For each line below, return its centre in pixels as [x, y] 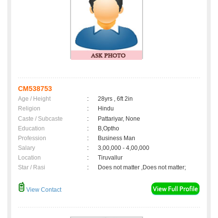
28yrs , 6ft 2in [115, 99]
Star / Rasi [32, 168]
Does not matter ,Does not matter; [142, 168]
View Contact [43, 190]
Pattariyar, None [119, 119]
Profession [32, 138]
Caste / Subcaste [40, 119]
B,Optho [109, 129]
